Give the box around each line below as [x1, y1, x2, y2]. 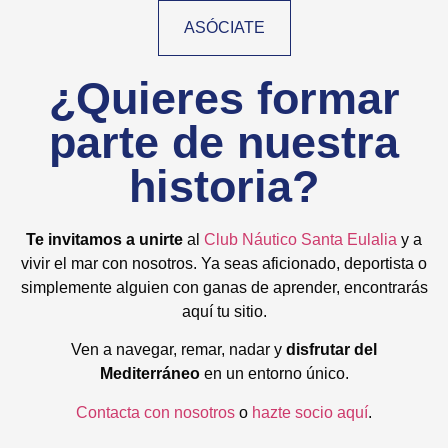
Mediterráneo [99, 365, 200, 383]
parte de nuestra [49, 116, 399, 167]
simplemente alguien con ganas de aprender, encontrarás [20, 278, 428, 296]
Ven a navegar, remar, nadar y [71, 341, 286, 359]
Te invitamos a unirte [26, 230, 183, 248]
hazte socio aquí [252, 403, 368, 421]
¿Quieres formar [48, 72, 400, 123]
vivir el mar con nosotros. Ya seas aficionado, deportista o [21, 254, 427, 272]
